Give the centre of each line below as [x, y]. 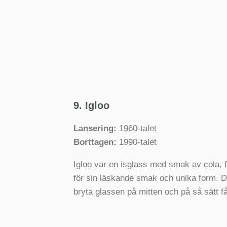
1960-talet [138, 128]
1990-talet [136, 142]
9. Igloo [91, 105]
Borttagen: [95, 142]
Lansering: [96, 128]
